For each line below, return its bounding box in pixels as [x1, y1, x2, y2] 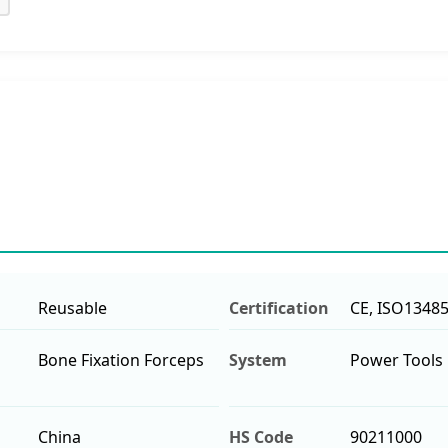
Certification [229, 296, 329, 319]
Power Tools [349, 348, 443, 371]
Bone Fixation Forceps [37, 348, 204, 371]
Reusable [37, 296, 107, 319]
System [229, 348, 287, 371]
